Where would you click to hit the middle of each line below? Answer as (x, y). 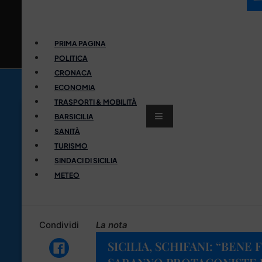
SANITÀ (67, 131)
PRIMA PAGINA (80, 43)
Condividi (59, 225)
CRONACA (73, 73)
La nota (112, 225)
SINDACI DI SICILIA (86, 160)
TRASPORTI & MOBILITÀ (96, 102)
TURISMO (71, 146)
